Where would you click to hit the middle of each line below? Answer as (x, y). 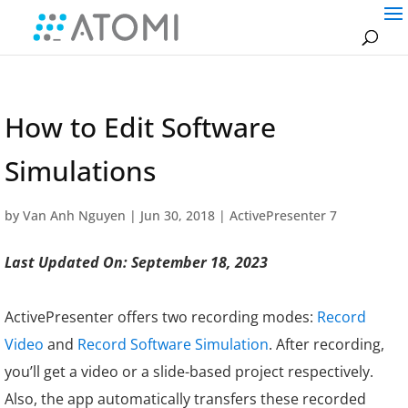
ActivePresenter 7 (283, 215)
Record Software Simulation (173, 344)
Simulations (80, 171)
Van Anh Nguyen (74, 215)
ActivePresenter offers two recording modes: (161, 317)
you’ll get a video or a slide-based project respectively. (189, 372)
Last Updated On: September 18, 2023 (136, 262)
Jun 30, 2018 (178, 215)
